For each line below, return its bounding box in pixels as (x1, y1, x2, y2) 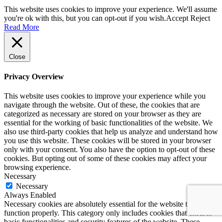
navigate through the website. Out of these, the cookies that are (4, 101, 200, 110)
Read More (4, 22, 39, 31)
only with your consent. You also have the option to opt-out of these (4, 145, 215, 154)
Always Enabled (4, 191, 56, 200)
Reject (190, 13, 210, 22)
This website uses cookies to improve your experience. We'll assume (4, 4, 217, 13)
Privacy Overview (4, 72, 64, 81)
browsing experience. (4, 163, 71, 172)
